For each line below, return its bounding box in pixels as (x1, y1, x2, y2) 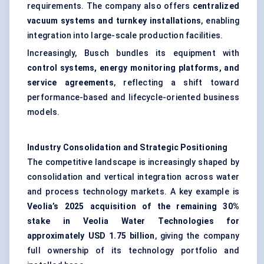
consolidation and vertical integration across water (27, 172, 239, 182)
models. (27, 107, 60, 117)
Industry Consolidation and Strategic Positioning (27, 143, 228, 153)
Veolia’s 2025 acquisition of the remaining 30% (27, 202, 239, 212)
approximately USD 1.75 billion (27, 231, 155, 241)
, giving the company (154, 231, 239, 241)
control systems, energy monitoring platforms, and (27, 63, 239, 73)
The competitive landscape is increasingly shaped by (27, 157, 239, 167)
